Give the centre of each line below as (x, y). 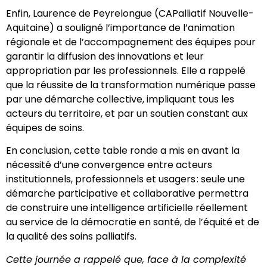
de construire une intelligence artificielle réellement (127, 208)
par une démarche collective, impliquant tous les (120, 99)
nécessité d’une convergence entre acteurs (109, 165)
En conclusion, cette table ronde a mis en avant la (123, 151)
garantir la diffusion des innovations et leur (105, 56)
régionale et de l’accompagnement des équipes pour (131, 42)
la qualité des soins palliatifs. (71, 237)
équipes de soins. (45, 128)
